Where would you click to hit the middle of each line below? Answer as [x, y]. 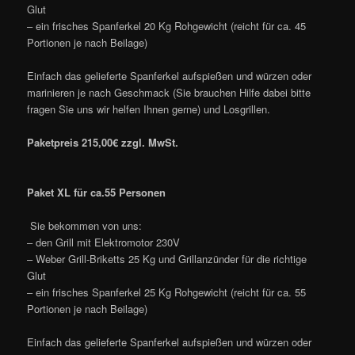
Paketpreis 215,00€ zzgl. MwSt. [103, 142]
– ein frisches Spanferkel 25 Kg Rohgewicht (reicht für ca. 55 [167, 292]
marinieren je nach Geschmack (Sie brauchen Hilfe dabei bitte [169, 92]
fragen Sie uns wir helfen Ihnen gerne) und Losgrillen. [149, 109]
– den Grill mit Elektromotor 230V [104, 242]
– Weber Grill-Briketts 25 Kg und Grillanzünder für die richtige [167, 259]
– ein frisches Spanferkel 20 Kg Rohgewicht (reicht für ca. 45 [167, 25]
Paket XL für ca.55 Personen [97, 193]
